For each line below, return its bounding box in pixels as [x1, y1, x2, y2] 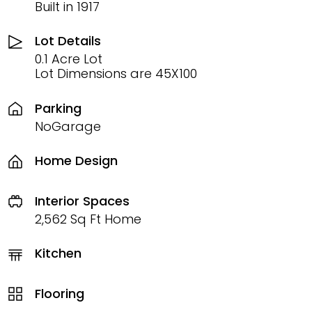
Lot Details [35, 32, 101, 49]
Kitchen [35, 244, 81, 262]
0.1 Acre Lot [35, 50, 102, 68]
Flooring [35, 284, 84, 302]
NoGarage [35, 117, 101, 135]
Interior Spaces [35, 192, 130, 210]
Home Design [35, 152, 118, 169]
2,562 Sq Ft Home [35, 210, 141, 228]
